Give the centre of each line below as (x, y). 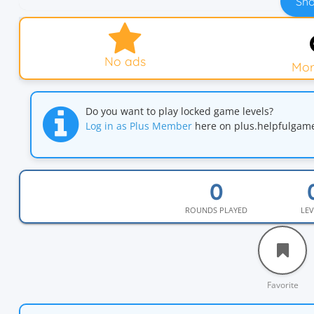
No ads (125, 61)
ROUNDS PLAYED (216, 210)
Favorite (282, 285)
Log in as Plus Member (139, 126)
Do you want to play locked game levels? (179, 111)
